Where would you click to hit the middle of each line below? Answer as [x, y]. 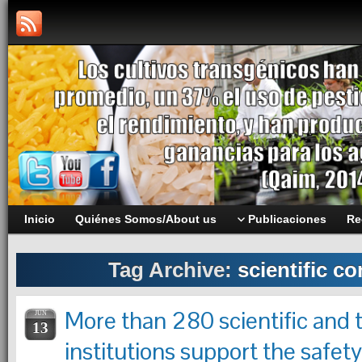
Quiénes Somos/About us [146, 219]
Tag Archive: [173, 270]
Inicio [40, 219]
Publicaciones [287, 219]
